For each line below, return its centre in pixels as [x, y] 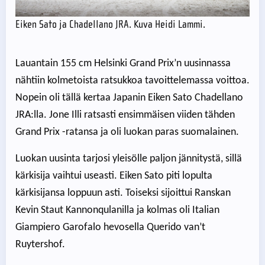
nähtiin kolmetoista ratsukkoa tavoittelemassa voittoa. [132, 81]
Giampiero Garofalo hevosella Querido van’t [110, 228]
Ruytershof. [40, 245]
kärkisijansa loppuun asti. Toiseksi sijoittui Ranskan [123, 193]
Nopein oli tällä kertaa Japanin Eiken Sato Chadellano [129, 98]
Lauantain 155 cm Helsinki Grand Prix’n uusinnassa [123, 64]
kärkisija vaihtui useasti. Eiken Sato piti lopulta [114, 176]
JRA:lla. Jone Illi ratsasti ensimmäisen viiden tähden [125, 115]
